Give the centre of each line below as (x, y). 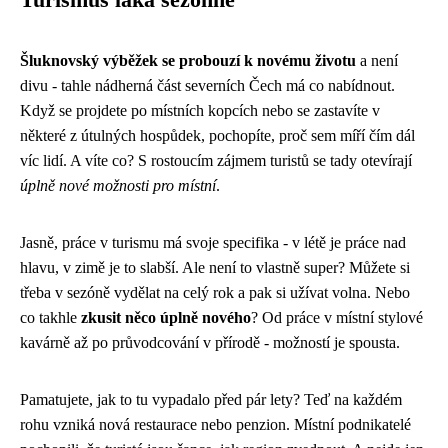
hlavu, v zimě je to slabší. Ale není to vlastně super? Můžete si (215, 267)
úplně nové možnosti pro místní (118, 185)
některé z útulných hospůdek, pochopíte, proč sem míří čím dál (217, 135)
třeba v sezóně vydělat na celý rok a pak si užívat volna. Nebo (215, 292)
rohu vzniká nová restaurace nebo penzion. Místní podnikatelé (215, 424)
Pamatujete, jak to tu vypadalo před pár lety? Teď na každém (211, 399)
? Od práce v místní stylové (337, 317)
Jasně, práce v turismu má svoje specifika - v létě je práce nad (213, 242)
